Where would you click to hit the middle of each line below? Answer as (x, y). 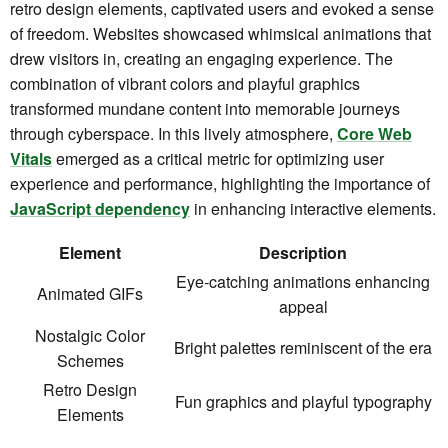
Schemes (90, 361)
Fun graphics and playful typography (303, 402)
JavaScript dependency (100, 209)
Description (303, 253)
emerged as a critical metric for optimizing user (218, 159)
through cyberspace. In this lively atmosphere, (173, 134)
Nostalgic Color (90, 336)
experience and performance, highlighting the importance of (220, 184)
